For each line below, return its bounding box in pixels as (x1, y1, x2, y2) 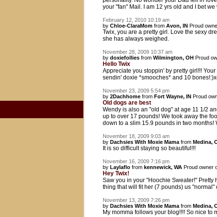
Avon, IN (166, 23, 188, 29)
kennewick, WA (144, 164, 182, 170)
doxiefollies (110, 55, 139, 61)
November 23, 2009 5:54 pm (103, 88, 170, 93)
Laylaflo (110, 164, 130, 170)
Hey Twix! (103, 170, 129, 177)
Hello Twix (103, 61, 130, 67)
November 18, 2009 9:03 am (103, 133, 170, 139)
